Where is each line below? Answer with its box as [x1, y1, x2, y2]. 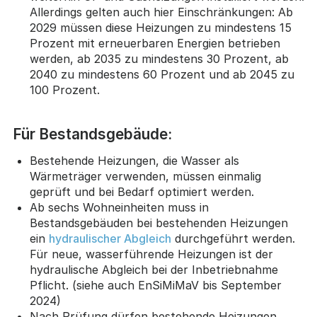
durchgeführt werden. [171, 231, 295, 246]
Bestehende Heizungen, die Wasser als [29, 154, 239, 168]
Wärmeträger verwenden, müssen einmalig [29, 169, 261, 184]
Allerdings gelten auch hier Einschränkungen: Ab [29, 4, 293, 19]
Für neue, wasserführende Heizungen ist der [29, 247, 273, 262]
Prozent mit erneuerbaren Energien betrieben [29, 35, 280, 50]
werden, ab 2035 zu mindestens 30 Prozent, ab [29, 51, 289, 66]
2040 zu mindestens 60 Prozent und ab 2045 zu [29, 67, 294, 81]
